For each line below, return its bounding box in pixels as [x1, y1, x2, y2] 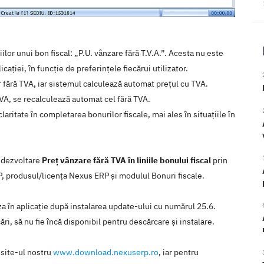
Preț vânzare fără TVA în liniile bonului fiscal [42, 155, 211, 166]
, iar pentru [159, 247, 199, 258]
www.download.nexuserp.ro [53, 247, 159, 258]
